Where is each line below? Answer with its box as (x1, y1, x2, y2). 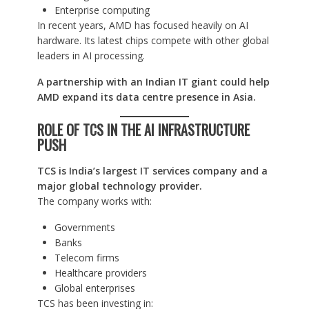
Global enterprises (54, 281, 135, 295)
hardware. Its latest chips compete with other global (37, 34, 269, 48)
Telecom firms (54, 251, 119, 265)
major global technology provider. (37, 179, 202, 193)
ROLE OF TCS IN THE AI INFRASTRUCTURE (37, 119, 250, 141)
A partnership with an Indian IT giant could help (37, 75, 270, 89)
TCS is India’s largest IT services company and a (37, 164, 268, 178)
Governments (54, 221, 115, 235)
